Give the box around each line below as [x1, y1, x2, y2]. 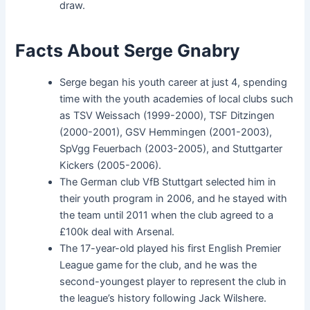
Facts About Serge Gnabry [15, 40, 241, 62]
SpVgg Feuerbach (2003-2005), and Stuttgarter [60, 142, 283, 155]
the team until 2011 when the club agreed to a [60, 208, 274, 221]
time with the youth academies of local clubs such [60, 92, 294, 105]
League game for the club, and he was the [60, 258, 257, 271]
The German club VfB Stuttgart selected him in [60, 175, 277, 188]
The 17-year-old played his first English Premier [60, 241, 282, 255]
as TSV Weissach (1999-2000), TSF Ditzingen [60, 109, 275, 122]
